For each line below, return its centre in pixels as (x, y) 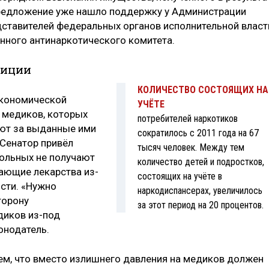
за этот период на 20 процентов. (200, 205)
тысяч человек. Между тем (191, 148)
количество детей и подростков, (201, 162)
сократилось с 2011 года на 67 (198, 133)
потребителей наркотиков (187, 119)
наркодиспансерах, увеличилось (200, 191)
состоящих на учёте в (180, 177)
